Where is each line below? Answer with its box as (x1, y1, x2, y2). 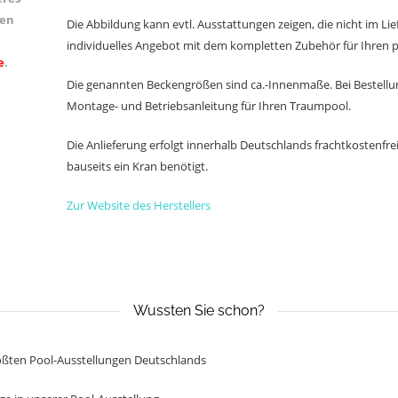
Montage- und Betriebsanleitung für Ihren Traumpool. (67, 98, 351, 114)
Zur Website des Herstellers (67, 197, 211, 213)
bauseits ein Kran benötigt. (67, 158, 208, 174)
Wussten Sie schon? (133, 302, 265, 319)
